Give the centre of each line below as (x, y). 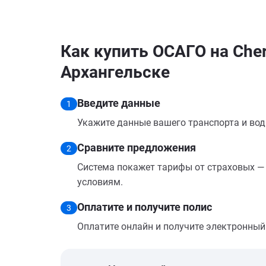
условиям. (100, 182)
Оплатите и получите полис (145, 207)
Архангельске (115, 72)
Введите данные (119, 103)
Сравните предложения (137, 148)
